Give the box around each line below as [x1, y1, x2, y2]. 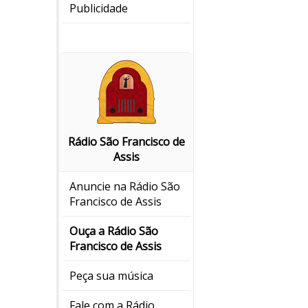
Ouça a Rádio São [69, 223, 158, 239]
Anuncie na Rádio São [69, 179, 180, 195]
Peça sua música [69, 268, 153, 284]
